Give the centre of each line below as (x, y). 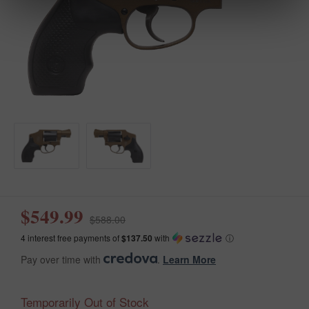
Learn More (189, 259)
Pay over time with (62, 259)
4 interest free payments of (71, 237)
